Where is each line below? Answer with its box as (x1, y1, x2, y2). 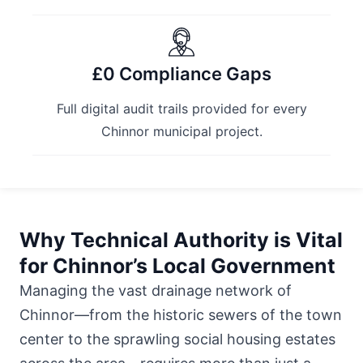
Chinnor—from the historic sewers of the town (19, 305, 342, 323)
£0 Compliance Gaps (92, 62, 271, 84)
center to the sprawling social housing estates (19, 330, 335, 348)
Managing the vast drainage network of (19, 281, 292, 299)
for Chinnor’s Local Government (19, 253, 335, 278)
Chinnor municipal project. (100, 122, 263, 139)
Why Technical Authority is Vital (19, 227, 343, 252)
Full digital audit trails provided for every (56, 100, 307, 117)
